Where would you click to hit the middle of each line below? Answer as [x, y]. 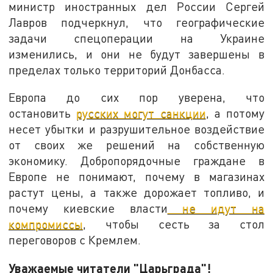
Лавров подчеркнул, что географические [136, 22]
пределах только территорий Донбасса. [117, 69]
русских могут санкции [141, 113]
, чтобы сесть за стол [174, 224]
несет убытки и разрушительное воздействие [136, 129]
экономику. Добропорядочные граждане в [136, 161]
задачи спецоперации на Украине [136, 38]
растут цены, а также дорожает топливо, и [136, 193]
